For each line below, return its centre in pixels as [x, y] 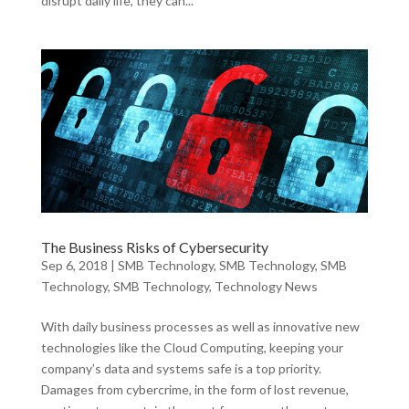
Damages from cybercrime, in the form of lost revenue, [194, 389]
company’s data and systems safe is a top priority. [181, 368]
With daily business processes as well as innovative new [200, 326]
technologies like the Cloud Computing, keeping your [192, 347]
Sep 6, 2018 [74, 265]
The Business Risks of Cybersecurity [154, 246]
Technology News [266, 286]
